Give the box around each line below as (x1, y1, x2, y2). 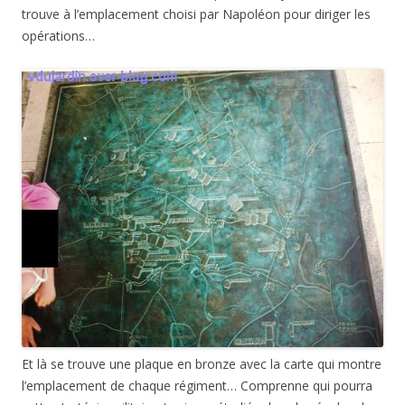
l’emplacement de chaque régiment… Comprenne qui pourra (22, 377, 372, 394)
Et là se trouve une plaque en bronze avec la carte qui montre (22, 355, 381, 372)
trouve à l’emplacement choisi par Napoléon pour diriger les (22, 5, 371, 23)
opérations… (22, 27, 95, 44)
